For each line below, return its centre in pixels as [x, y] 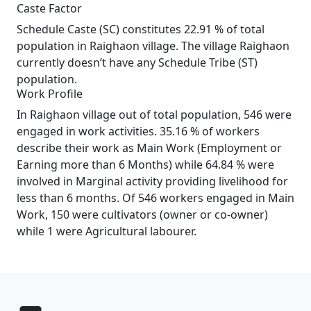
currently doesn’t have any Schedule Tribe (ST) [137, 62]
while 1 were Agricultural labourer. [107, 231]
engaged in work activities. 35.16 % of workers [138, 131]
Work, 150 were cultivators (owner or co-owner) [142, 215]
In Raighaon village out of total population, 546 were [154, 115]
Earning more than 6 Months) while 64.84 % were [145, 165]
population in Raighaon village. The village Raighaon [153, 46]
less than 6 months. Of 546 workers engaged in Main [155, 198]
